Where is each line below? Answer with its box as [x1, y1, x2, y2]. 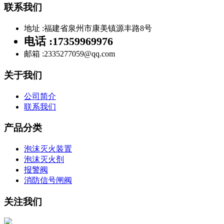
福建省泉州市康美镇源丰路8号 [44, 24, 152, 33]
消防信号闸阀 [24, 176, 72, 184]
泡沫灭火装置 [24, 144, 72, 153]
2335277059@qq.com [44, 49, 115, 58]
